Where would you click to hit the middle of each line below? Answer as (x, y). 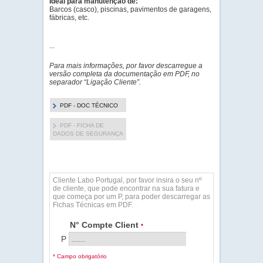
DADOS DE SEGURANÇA (88, 134)
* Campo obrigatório (80, 256)
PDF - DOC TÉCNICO (89, 105)
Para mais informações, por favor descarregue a (126, 66)
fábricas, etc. (69, 18)
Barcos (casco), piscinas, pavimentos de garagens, (130, 9)
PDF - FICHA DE (82, 125)
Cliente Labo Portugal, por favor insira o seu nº (127, 180)
